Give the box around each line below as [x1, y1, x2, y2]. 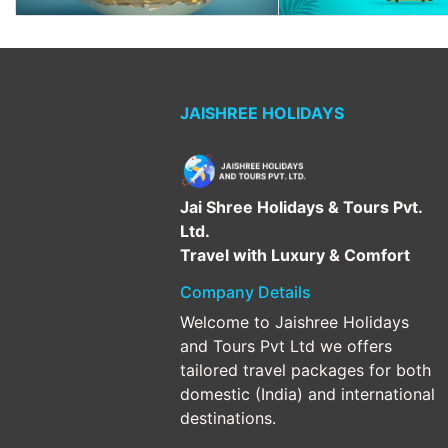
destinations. [180, 407, 277, 428]
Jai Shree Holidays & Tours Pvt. [180, 196, 423, 217]
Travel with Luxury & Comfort [180, 244, 411, 265]
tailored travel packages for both [180, 359, 432, 380]
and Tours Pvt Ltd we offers [180, 335, 393, 356]
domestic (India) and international [180, 383, 436, 404]
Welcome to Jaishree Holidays [180, 311, 410, 332]
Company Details [180, 281, 312, 302]
